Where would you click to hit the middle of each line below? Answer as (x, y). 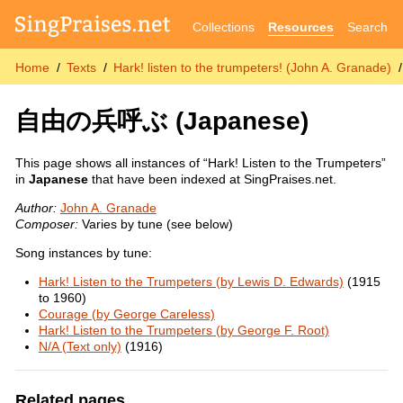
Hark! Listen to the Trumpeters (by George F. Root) (184, 331)
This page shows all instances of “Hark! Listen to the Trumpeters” (200, 163)
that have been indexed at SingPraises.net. (212, 179)
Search (368, 27)
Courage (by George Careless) (126, 314)
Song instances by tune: (83, 253)
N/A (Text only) (80, 347)
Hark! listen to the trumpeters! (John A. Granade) (253, 67)
